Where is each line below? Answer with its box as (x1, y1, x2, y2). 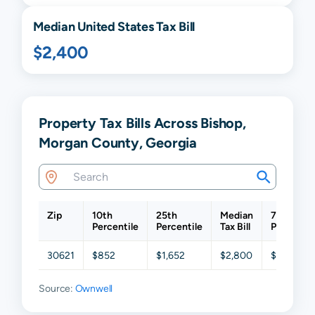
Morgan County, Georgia (39, 134, 197, 151)
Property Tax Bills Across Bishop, (39, 115, 246, 131)
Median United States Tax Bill (33, 19, 195, 34)
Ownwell (75, 283, 113, 295)
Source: (39, 283, 75, 295)
